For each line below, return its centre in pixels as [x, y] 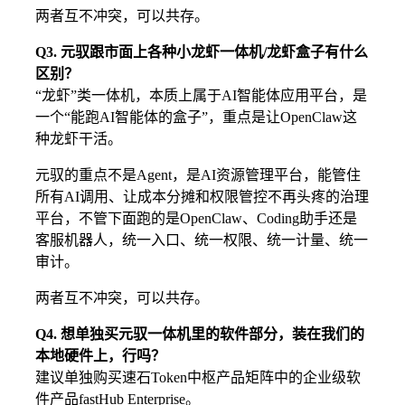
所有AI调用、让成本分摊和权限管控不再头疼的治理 [202, 196]
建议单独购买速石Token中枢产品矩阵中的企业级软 [198, 377]
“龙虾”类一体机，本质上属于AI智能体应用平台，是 [201, 95]
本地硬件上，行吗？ [100, 355]
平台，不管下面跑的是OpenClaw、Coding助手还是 [196, 218]
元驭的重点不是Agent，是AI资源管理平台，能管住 [198, 174]
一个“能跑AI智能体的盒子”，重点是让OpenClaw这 [196, 117]
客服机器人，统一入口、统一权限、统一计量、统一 [202, 240]
